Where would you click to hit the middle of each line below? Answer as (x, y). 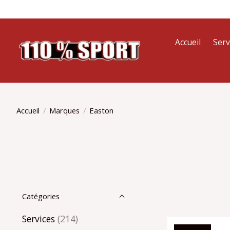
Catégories (41, 196)
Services (39, 219)
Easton (101, 110)
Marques (64, 110)
